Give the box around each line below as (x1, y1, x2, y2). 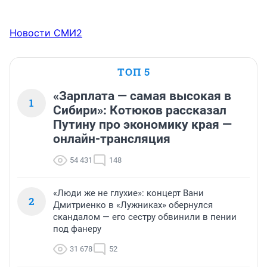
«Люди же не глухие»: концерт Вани (53, 188, 204, 199)
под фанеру (53, 223, 101, 235)
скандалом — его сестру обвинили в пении (53, 212, 237, 223)
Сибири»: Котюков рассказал (53, 103, 226, 118)
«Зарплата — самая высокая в (53, 89, 231, 104)
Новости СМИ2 (10, 27, 82, 39)
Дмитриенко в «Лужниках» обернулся (53, 200, 213, 211)
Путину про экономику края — (53, 117, 232, 132)
